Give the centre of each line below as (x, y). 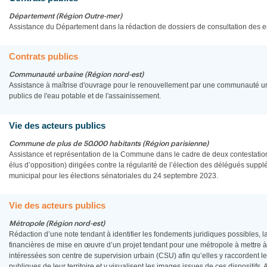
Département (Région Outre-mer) (66, 16)
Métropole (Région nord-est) (57, 223)
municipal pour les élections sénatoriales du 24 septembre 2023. (114, 176)
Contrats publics (44, 56)
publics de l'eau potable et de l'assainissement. (85, 96)
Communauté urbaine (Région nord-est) (76, 74)
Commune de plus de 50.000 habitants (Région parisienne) (109, 144)
